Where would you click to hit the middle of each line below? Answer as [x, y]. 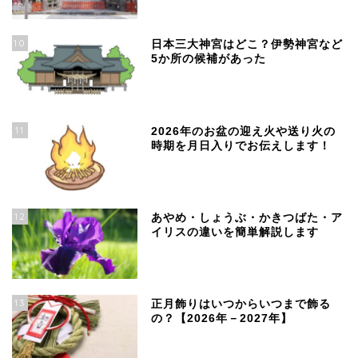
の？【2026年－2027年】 [222, 318]
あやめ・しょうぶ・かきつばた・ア [247, 217]
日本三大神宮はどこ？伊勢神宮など [247, 45]
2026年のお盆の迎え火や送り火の [244, 131]
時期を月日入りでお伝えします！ [241, 145]
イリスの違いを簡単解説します [235, 232]
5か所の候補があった [209, 59]
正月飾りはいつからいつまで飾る [241, 304]
